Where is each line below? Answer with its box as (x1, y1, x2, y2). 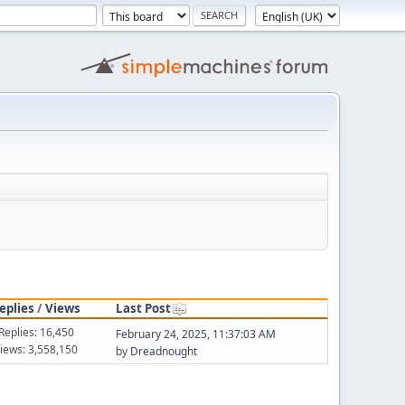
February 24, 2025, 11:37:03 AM (115, 325, 276, 342)
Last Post (115, 299, 171, 316)
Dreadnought (129, 343, 197, 359)
